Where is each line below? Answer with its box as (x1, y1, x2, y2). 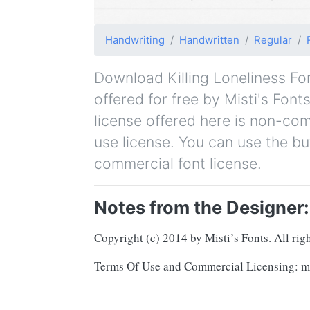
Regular (254, 33, 292, 46)
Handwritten (179, 33, 239, 46)
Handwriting (105, 33, 165, 46)
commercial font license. (94, 154, 262, 172)
